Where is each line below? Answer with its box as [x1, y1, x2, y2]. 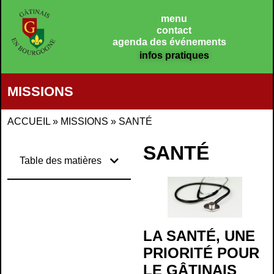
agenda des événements [113, 37, 226, 47]
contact [157, 25, 191, 35]
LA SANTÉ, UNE [143, 228, 255, 245]
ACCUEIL [7, 116, 50, 127]
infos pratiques [139, 50, 209, 61]
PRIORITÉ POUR [143, 245, 259, 262]
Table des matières [20, 155, 102, 166]
